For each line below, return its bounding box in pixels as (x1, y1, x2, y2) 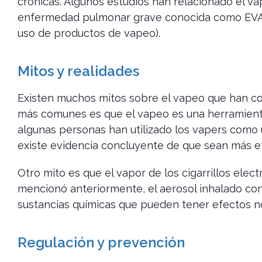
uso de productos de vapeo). (18, 27, 160, 40)
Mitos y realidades (18, 63, 139, 80)
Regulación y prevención (18, 234, 185, 251)
